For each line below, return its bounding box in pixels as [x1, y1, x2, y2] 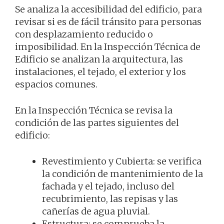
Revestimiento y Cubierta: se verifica [42, 155, 201, 167]
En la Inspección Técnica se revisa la [15, 104, 172, 116]
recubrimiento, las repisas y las [42, 192, 178, 204]
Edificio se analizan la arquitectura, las [15, 53, 183, 65]
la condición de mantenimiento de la [42, 167, 203, 179]
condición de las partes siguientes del [15, 116, 179, 128]
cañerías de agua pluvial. [42, 205, 150, 217]
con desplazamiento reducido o [15, 28, 153, 40]
